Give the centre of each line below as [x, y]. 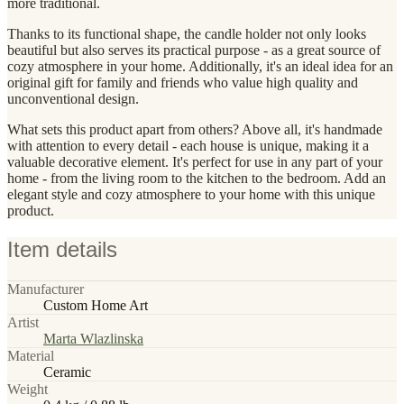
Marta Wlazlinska [93, 338]
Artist [23, 322]
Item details [62, 249]
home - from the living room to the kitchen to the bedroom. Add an [197, 178]
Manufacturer [46, 289]
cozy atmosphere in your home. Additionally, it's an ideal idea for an [200, 66]
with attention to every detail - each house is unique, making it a [188, 145]
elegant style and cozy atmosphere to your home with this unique [191, 194]
